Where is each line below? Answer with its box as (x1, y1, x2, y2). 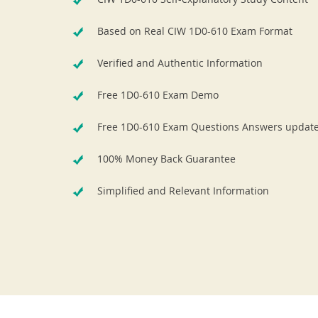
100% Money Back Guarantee (97, 152, 236, 165)
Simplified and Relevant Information (97, 184, 269, 197)
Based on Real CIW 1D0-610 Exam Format (97, 24, 292, 38)
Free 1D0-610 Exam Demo (97, 88, 219, 102)
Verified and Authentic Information (97, 56, 263, 70)
